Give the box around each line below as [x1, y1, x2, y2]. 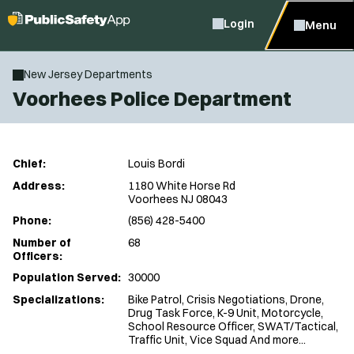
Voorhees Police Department [13, 85, 292, 111]
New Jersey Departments [24, 67, 153, 81]
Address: [13, 178, 65, 193]
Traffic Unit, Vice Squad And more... [128, 332, 306, 347]
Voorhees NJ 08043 [128, 191, 228, 206]
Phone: [13, 213, 51, 228]
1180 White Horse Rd [128, 178, 235, 193]
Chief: [13, 156, 46, 171]
